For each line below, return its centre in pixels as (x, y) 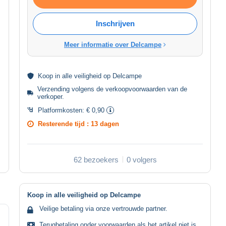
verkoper (50, 96)
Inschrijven (115, 23)
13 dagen (105, 124)
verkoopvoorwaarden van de (147, 89)
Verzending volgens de (72, 89)
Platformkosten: (62, 110)
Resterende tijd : (64, 124)
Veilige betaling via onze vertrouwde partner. (103, 208)
